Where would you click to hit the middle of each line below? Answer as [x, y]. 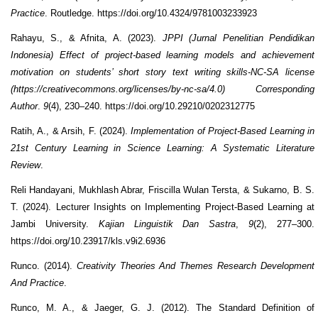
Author [24, 106]
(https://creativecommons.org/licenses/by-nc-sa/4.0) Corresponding [163, 89]
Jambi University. [55, 224]
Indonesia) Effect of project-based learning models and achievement [163, 55]
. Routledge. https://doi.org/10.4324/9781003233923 [151, 13]
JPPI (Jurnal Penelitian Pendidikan [238, 38]
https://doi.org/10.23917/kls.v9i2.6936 [88, 241]
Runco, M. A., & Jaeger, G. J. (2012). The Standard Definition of [163, 307]
